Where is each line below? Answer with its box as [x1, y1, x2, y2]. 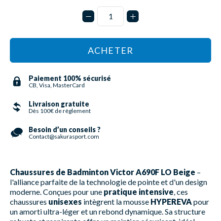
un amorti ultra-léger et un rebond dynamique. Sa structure [10, 206, 205, 216]
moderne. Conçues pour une [10, 186, 104, 196]
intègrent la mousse [82, 196, 150, 206]
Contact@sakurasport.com [29, 132, 99, 140]
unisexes [48, 196, 82, 206]
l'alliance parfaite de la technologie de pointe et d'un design [10, 177, 207, 186]
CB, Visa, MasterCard [29, 81, 85, 89]
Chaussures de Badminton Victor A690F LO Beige [10, 167, 195, 177]
